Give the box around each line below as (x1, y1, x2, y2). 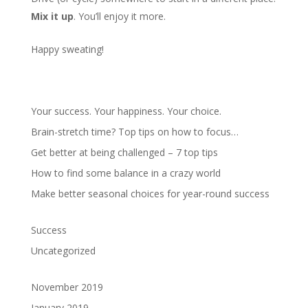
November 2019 (30, 280, 103, 294)
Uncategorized (30, 244, 96, 257)
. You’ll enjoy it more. (73, 10, 166, 23)
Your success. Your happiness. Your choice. (30, 104, 221, 118)
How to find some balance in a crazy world (30, 166, 221, 179)
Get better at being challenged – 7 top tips (30, 146, 218, 159)
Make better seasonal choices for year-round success (30, 187, 269, 200)
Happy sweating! (30, 43, 104, 56)
